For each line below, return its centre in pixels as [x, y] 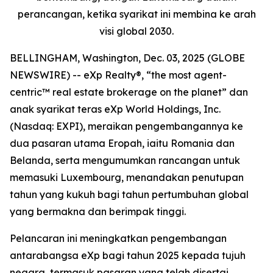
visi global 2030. [136, 31]
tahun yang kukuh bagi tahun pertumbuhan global [129, 195]
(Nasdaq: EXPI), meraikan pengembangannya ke [126, 126]
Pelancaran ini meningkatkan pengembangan [118, 239]
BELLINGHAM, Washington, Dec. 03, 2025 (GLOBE [127, 58]
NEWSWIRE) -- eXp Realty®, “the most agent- [118, 75]
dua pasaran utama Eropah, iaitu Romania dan [122, 144]
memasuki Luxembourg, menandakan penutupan [127, 178]
